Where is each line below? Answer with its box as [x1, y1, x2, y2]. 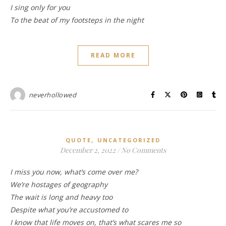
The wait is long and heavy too [10, 192, 112, 202]
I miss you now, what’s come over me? [12, 166, 138, 177]
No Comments [121, 145, 166, 155]
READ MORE [90, 50, 136, 60]
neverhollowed [28, 90, 76, 99]
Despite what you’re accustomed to [10, 204, 128, 214]
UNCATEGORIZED [97, 136, 160, 144]
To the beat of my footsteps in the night [10, 15, 144, 25]
